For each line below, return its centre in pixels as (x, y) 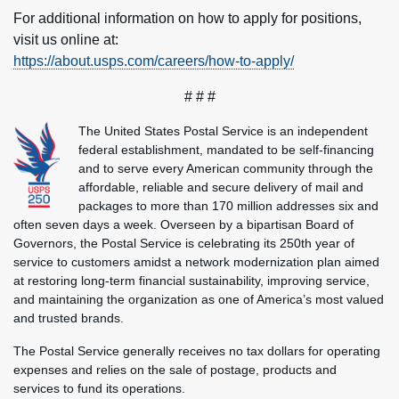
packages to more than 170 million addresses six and (228, 206)
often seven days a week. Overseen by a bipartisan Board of (183, 224)
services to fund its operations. (99, 388)
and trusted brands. (69, 318)
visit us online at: (66, 40)
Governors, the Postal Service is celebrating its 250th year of (184, 243)
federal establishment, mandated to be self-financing (226, 150)
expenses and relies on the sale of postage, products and (175, 370)
